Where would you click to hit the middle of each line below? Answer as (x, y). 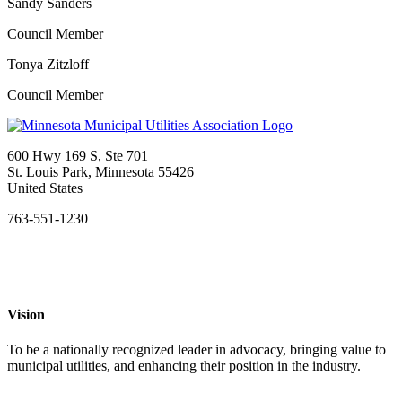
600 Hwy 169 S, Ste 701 (78, 155)
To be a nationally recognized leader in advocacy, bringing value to (197, 350)
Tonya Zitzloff (48, 64)
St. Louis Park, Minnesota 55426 (100, 171)
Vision (26, 315)
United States (45, 188)
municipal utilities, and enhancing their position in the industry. (184, 366)
